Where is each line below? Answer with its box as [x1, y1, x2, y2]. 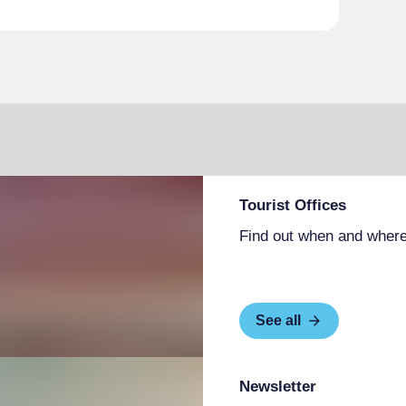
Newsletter [239, 378, 316, 395]
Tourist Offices [239, 197, 346, 214]
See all [256, 313, 301, 328]
